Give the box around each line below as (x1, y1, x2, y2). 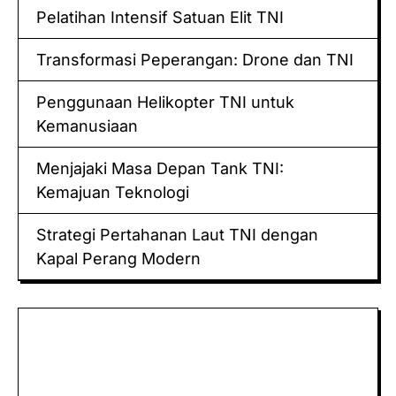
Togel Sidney (19, 347, 118, 367)
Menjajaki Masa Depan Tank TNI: (36, 158, 284, 178)
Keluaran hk (19, 310, 108, 330)
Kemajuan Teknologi (36, 182, 189, 202)
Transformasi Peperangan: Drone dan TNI (36, 49, 354, 69)
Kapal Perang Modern (36, 248, 201, 268)
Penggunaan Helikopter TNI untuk (36, 92, 294, 111)
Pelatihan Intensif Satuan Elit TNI (36, 7, 284, 27)
